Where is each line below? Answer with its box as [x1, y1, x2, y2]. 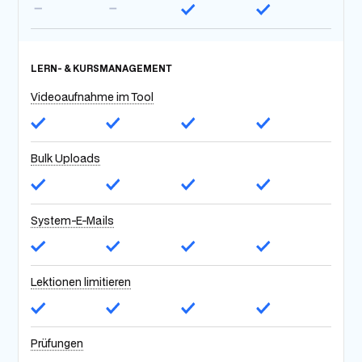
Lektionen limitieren [31, 274, 132, 289]
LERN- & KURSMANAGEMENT [31, 61, 173, 74]
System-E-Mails [31, 213, 115, 228]
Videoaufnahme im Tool [31, 89, 154, 104]
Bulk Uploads [31, 151, 101, 166]
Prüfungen [31, 336, 84, 351]
